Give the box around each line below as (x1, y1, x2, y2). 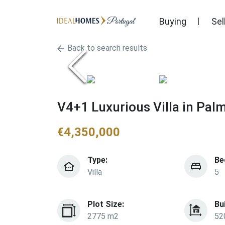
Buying (159, 16, 186, 27)
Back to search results (67, 43, 147, 53)
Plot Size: (87, 199, 124, 209)
